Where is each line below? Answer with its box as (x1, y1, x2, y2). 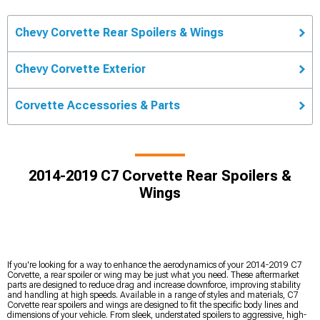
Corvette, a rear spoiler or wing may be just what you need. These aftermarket (7, 269, 299, 280)
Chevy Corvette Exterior (15, 61, 146, 76)
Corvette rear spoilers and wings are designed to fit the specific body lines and (7, 299, 299, 310)
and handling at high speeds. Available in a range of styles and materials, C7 (7, 289, 299, 300)
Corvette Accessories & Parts (15, 98, 180, 112)
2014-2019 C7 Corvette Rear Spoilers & (29, 166, 291, 184)
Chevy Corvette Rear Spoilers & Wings (15, 25, 224, 39)
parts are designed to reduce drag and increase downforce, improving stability (7, 279, 301, 290)
